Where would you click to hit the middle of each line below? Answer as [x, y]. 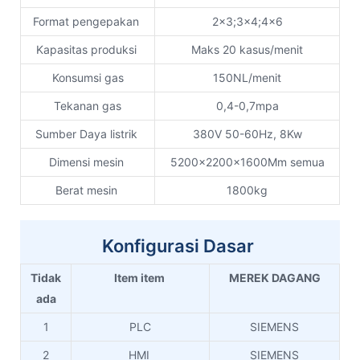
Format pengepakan [88, 21]
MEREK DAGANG [274, 278]
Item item [140, 278]
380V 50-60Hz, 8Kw [247, 133]
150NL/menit [247, 77]
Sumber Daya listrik [88, 133]
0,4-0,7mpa [247, 105]
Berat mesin [88, 190]
